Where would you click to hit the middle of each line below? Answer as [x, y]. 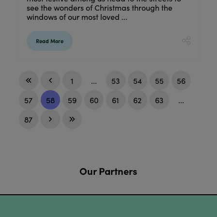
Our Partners [108, 171]
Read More [49, 41]
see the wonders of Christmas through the [99, 8]
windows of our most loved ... [77, 17]
